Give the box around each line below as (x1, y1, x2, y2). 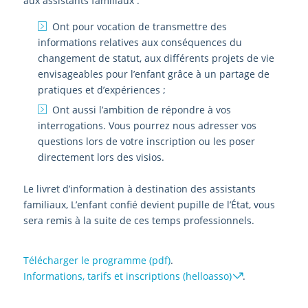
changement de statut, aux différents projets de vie (37, 52, 274, 65)
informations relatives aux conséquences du (37, 36, 242, 49)
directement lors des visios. (37, 151, 164, 164)
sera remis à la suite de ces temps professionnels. (23, 214, 254, 228)
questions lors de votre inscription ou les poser (37, 135, 255, 148)
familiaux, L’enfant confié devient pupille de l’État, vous (23, 198, 275, 212)
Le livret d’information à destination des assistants (23, 182, 256, 196)
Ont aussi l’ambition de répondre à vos (52, 103, 231, 117)
